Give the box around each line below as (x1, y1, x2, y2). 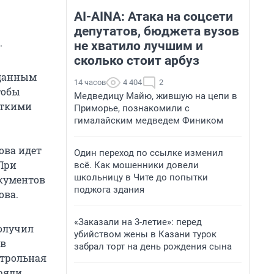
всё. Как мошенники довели (74, 160, 199, 171)
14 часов (74, 78, 106, 87)
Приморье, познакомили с (74, 103, 190, 114)
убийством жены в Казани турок (74, 229, 217, 240)
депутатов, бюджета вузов (74, 24, 239, 39)
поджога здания (74, 184, 144, 195)
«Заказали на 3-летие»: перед (74, 217, 202, 228)
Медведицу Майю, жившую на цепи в (74, 91, 237, 102)
